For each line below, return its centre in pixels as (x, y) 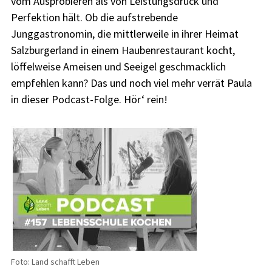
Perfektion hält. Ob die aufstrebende (94, 17)
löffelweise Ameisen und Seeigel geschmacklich (118, 66)
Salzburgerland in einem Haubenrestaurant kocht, (123, 50)
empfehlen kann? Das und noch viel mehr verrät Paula (131, 83)
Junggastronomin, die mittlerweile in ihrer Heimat (124, 33)
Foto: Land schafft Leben (55, 261)
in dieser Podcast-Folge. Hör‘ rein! (89, 99)
